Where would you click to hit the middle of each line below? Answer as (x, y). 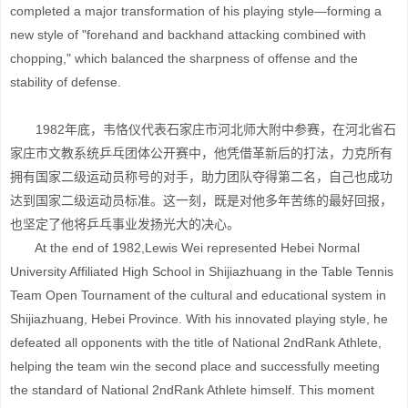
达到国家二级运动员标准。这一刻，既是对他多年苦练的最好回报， (201, 200)
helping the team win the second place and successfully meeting (195, 366)
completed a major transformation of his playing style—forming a (196, 11)
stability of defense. (66, 82)
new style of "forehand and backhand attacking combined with (188, 35)
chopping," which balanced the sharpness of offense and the (184, 58)
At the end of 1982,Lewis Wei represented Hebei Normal (185, 248)
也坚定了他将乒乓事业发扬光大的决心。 (125, 224)
